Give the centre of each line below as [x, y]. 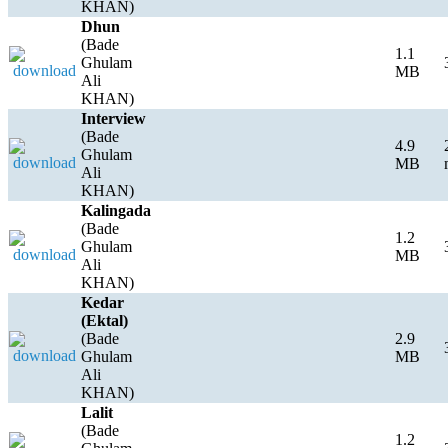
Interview [113, 118]
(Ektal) [104, 320]
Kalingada [116, 210]
